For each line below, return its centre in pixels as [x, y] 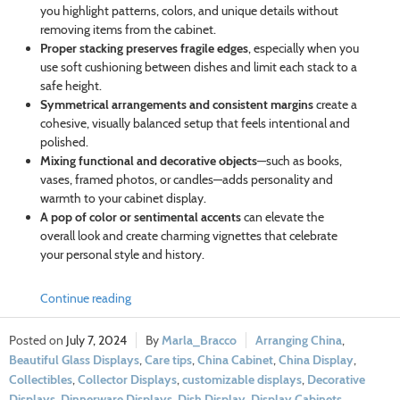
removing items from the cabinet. [128, 30]
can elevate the [282, 217]
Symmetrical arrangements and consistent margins [176, 105]
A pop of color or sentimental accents [140, 217]
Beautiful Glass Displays [74, 360]
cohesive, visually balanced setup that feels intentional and [195, 124]
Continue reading [85, 299]
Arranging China [299, 341]
